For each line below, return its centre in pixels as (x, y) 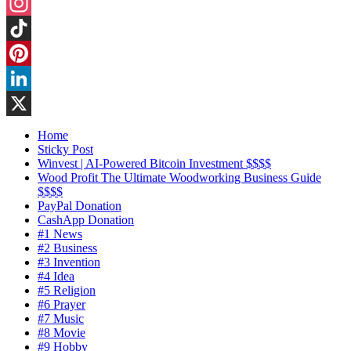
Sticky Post (65, 150)
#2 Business (67, 248)
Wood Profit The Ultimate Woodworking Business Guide (179, 178)
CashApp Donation (86, 220)
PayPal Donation (80, 206)
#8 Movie (62, 333)
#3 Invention (69, 262)
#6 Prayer (62, 305)
